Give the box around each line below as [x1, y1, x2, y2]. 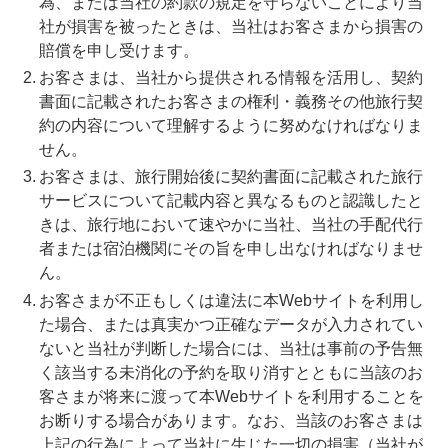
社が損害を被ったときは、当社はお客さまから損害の [38, 17, 423, 35]
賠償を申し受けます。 [38, 41, 199, 59]
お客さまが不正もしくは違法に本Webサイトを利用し [38, 291, 424, 309]
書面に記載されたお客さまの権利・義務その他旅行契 [38, 93, 423, 111]
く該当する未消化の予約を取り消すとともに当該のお [38, 363, 423, 381]
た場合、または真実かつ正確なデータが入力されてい [38, 315, 423, 333]
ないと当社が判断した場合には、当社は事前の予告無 [38, 339, 423, 357]
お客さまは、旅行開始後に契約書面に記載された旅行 [38, 168, 423, 186]
